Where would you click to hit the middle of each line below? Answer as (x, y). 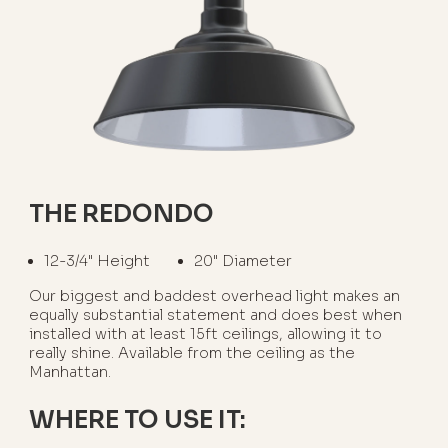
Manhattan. (70, 371)
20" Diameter (243, 261)
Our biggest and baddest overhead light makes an (215, 295)
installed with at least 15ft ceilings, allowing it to (206, 333)
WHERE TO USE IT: (138, 419)
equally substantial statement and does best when (216, 314)
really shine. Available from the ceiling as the (192, 352)
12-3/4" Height (96, 261)
